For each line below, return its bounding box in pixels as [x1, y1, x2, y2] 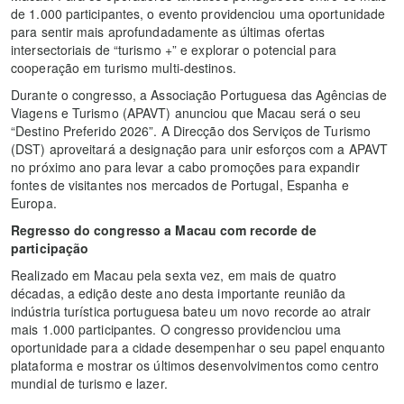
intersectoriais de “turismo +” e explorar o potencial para [11, 40, 336, 59]
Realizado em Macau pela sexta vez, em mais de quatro [11, 265, 337, 284]
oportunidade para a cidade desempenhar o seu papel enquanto [11, 337, 385, 356]
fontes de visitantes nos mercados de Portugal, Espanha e [11, 175, 349, 194]
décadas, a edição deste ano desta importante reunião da [11, 283, 346, 302]
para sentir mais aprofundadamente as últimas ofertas [11, 22, 326, 41]
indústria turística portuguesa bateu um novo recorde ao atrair [11, 301, 372, 320]
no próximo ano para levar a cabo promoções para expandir [11, 157, 360, 176]
